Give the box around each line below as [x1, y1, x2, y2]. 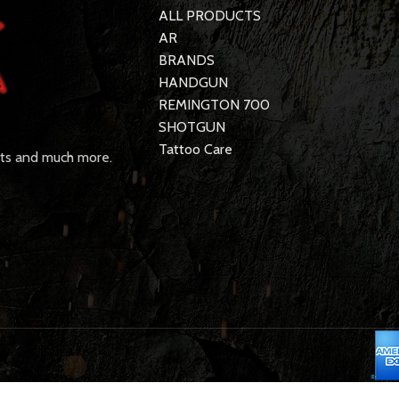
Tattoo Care [158, 141, 232, 159]
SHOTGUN [158, 118, 225, 136]
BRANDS [158, 52, 215, 69]
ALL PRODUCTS [158, 7, 261, 25]
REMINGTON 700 [158, 96, 270, 114]
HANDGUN [158, 74, 228, 92]
